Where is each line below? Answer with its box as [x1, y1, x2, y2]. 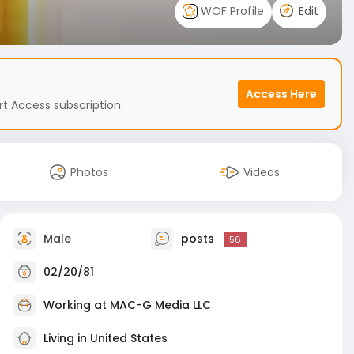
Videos [243, 164, 280, 180]
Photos [70, 164, 108, 180]
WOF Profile [198, 2, 264, 19]
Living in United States [40, 330, 168, 346]
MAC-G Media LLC [110, 296, 211, 313]
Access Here [246, 86, 317, 102]
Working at [43, 296, 110, 313]
